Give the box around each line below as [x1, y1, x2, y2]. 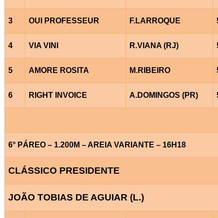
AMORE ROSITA [28, 66, 89, 74]
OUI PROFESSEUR [28, 16, 99, 25]
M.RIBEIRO [129, 66, 170, 74]
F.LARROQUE [129, 16, 181, 25]
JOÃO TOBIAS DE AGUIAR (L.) [8, 192, 144, 202]
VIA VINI [28, 41, 58, 50]
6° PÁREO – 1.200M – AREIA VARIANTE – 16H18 [8, 140, 186, 149]
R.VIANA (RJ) [129, 41, 179, 50]
